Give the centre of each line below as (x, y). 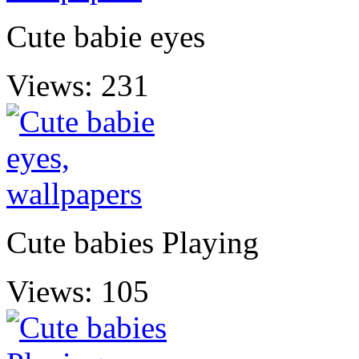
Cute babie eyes (106, 36)
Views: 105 (78, 291)
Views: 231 (78, 85)
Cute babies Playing (133, 242)
